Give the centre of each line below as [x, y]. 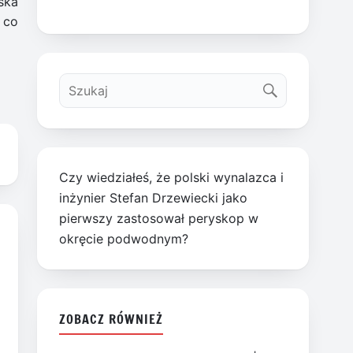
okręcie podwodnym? [124, 239]
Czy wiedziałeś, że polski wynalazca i [172, 178]
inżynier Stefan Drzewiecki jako [154, 198]
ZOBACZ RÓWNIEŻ [111, 318]
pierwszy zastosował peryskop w [159, 219]
